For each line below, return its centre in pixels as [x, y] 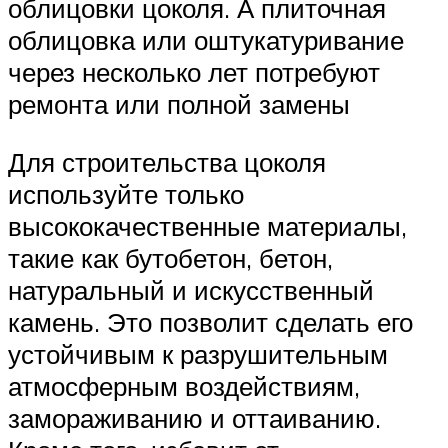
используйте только [126, 193]
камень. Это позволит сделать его [210, 321]
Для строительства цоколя [167, 161]
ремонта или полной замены [179, 103]
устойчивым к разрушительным [198, 353]
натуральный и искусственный [191, 289]
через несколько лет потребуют [194, 71]
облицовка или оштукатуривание [206, 39]
